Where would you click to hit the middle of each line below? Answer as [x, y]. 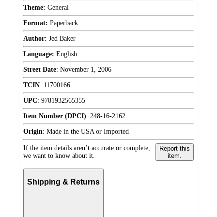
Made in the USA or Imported [88, 132]
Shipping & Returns [63, 182]
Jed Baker [61, 39]
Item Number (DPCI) [55, 116]
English [66, 54]
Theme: [34, 8]
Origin [33, 132]
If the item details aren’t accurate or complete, [87, 148]
